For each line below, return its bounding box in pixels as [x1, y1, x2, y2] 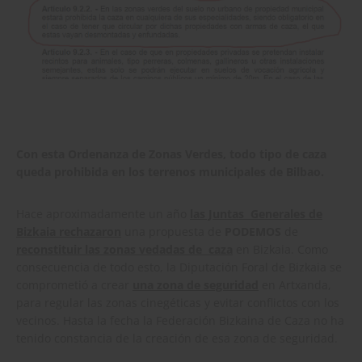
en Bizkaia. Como [233, 241, 328, 257]
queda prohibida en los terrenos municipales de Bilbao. [16, 163, 324, 179]
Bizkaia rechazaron [16, 223, 121, 239]
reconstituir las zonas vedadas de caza [16, 241, 233, 257]
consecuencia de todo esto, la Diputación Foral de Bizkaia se [16, 259, 342, 275]
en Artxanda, [259, 276, 331, 293]
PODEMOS [225, 223, 281, 239]
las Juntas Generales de [190, 205, 322, 221]
